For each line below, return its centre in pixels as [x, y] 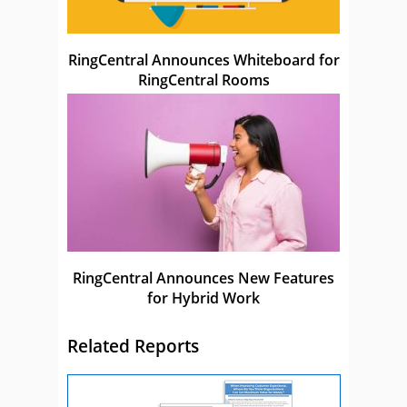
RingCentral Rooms [203, 80]
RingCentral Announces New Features [203, 278]
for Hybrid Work [203, 298]
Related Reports [133, 345]
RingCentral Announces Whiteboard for [203, 60]
